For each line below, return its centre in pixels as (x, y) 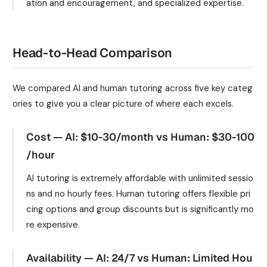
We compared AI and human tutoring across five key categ (133, 88)
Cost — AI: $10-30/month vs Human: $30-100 (140, 137)
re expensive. (53, 224)
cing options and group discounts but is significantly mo (140, 209)
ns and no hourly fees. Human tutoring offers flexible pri (138, 193)
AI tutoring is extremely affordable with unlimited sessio (140, 178)
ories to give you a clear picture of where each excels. (123, 104)
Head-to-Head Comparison (93, 52)
